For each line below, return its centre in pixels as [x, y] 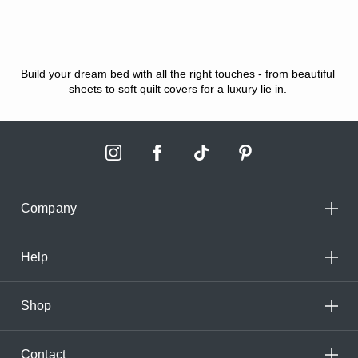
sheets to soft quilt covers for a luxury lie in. [177, 89]
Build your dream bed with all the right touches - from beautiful [177, 74]
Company [49, 209]
